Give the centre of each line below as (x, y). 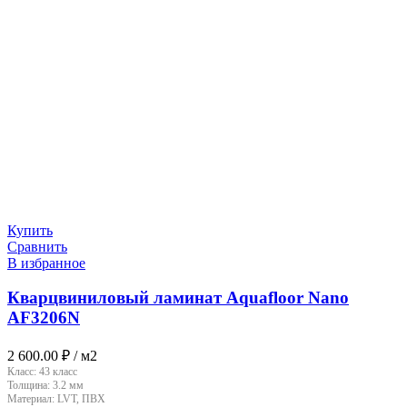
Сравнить (37, 246)
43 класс (58, 372)
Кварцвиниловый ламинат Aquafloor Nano (178, 298)
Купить (30, 230)
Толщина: (30, 386)
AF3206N (44, 318)
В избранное (46, 263)
